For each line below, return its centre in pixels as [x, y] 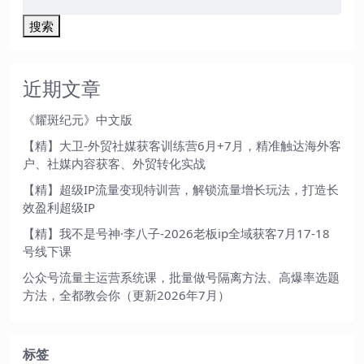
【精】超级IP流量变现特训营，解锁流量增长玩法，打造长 [181, 190]
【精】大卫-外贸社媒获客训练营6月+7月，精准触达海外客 [182, 146]
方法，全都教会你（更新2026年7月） [126, 295]
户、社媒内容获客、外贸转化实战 [114, 164]
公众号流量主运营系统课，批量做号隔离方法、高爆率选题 [181, 277]
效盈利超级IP [59, 208]
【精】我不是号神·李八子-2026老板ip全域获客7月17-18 [176, 234]
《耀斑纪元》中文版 [78, 120]
